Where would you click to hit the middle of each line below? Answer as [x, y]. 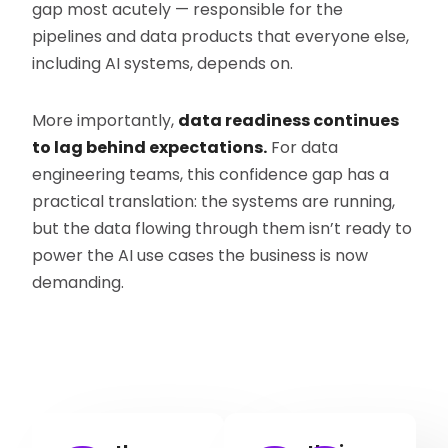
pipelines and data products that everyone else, [221, 37]
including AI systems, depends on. [163, 64]
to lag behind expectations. [150, 148]
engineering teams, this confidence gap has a [211, 175]
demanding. [78, 283]
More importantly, [105, 121]
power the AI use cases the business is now [200, 256]
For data [303, 148]
